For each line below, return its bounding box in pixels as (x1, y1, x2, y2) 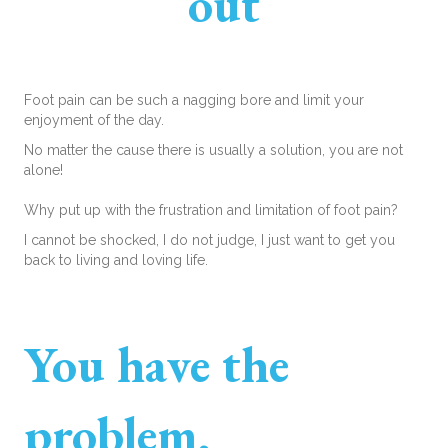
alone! (24, 162, 63, 179)
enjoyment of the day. (24, 112, 164, 129)
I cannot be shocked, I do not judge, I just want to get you (24, 232, 395, 249)
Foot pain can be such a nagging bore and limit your (24, 92, 364, 109)
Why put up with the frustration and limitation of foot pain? (24, 202, 398, 219)
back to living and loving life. (24, 252, 208, 269)
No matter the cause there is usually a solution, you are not (24, 142, 403, 159)
